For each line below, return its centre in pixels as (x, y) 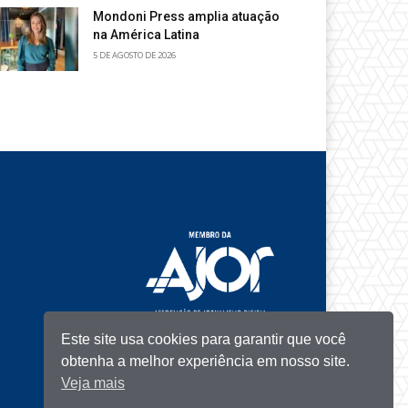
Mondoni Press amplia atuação (186, 17)
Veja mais (93, 382)
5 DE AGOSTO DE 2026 (134, 56)
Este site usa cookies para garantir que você (204, 339)
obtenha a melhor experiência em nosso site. (206, 361)
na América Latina (146, 35)
